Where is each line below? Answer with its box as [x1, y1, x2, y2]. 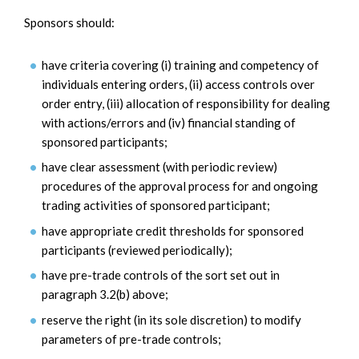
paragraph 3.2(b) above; [42, 287, 168, 302]
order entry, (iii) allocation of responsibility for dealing [42, 95, 330, 111]
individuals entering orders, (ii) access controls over [42, 76, 315, 91]
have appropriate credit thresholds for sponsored [42, 223, 304, 238]
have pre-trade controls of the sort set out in [42, 268, 280, 283]
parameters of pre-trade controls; [42, 331, 221, 346]
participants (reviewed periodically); [42, 242, 232, 257]
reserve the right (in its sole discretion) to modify [42, 312, 301, 327]
